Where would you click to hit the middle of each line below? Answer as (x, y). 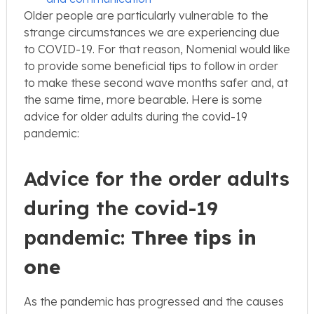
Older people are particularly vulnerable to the (146, 15)
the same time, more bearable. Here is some (143, 99)
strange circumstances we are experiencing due (152, 32)
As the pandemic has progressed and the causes (154, 301)
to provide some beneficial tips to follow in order (151, 66)
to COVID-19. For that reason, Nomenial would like (157, 49)
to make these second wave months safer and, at (156, 82)
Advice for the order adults (157, 178)
